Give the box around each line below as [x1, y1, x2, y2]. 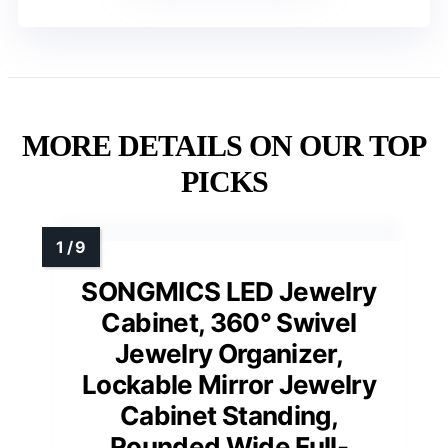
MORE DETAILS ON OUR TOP [22, 129, 426, 163]
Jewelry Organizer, [114, 338, 344, 370]
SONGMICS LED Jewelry [81, 276, 377, 308]
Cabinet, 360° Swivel [101, 307, 357, 339]
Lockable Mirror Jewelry [81, 369, 377, 401]
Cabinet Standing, [120, 400, 338, 432]
